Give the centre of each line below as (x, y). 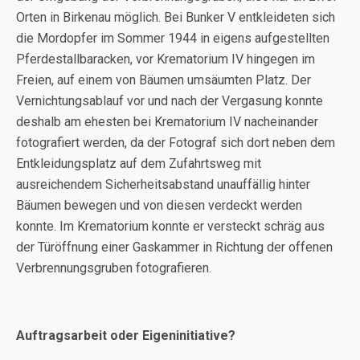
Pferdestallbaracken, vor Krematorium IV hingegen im (166, 59)
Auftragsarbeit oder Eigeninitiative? (126, 336)
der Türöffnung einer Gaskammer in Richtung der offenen (174, 247)
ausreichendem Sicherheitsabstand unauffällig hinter (163, 185)
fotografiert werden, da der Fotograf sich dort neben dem (176, 143)
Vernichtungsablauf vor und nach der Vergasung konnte (170, 101)
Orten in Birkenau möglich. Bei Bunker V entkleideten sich (176, 18)
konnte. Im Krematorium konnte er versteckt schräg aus (170, 227)
